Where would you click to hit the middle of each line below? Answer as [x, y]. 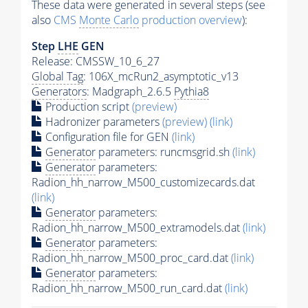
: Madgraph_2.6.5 [130, 92]
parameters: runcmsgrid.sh [164, 152]
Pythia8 [191, 92]
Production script [87, 107]
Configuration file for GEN [107, 137]
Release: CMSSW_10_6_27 [96, 62]
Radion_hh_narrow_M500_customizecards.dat [143, 183]
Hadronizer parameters [102, 122]
